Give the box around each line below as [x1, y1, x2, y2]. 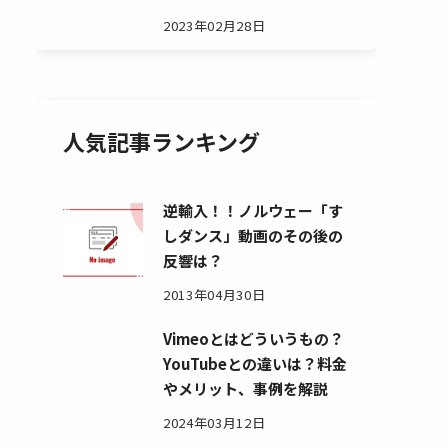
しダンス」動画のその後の [163, 225, 344, 246]
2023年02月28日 [163, 16, 266, 35]
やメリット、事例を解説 [163, 378, 329, 399]
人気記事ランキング [63, 125, 261, 157]
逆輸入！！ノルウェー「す [163, 200, 344, 221]
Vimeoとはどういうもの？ [163, 328, 345, 349]
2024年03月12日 [163, 413, 266, 432]
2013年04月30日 [163, 285, 266, 304]
